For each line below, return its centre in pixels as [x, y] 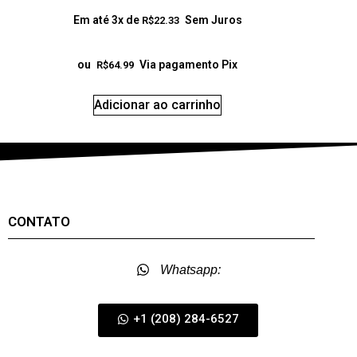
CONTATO [39, 221]
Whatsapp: [190, 269]
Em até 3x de [107, 20]
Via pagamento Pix [189, 64]
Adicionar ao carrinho [158, 104]
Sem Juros [213, 20]
